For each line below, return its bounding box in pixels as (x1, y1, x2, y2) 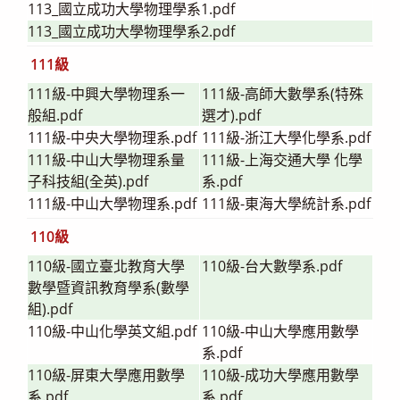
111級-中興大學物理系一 (28, 83, 185, 104)
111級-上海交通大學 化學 (202, 149, 362, 170)
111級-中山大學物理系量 (28, 149, 185, 170)
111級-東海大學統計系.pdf (202, 193, 371, 213)
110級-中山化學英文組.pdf (28, 321, 196, 341)
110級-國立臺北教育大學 (28, 255, 185, 276)
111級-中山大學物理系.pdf (28, 193, 196, 213)
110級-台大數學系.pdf (202, 255, 342, 276)
